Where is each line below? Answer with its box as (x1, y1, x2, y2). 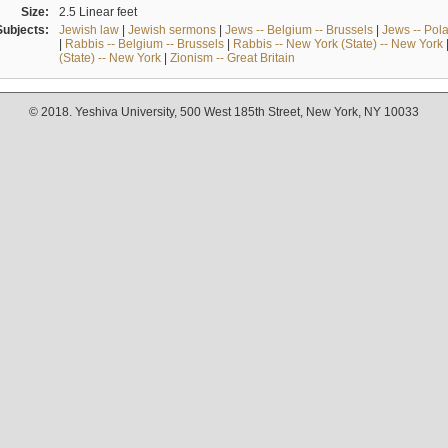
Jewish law (58, 22, 119, 37)
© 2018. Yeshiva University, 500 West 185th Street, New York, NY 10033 (29, 105, 419, 120)
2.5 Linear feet (58, 4, 137, 19)
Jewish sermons (127, 22, 216, 37)
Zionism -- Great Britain (169, 50, 295, 65)
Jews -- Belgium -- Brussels (224, 22, 373, 37)
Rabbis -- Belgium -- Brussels (64, 36, 224, 51)
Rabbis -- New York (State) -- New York (232, 36, 443, 51)
